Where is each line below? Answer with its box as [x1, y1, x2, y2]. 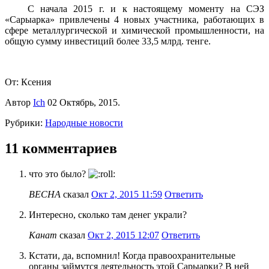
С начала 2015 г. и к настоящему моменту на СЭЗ [27, 3, 264, 14]
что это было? [29, 168, 88, 179]
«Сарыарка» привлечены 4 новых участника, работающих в [5, 14, 264, 25]
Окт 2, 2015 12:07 [88, 229, 159, 240]
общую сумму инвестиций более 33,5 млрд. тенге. [5, 35, 211, 46]
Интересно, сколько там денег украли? [29, 209, 187, 220]
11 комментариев [5, 140, 117, 156]
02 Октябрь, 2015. [45, 97, 120, 107]
